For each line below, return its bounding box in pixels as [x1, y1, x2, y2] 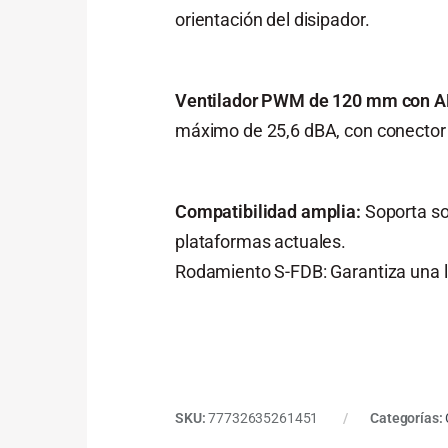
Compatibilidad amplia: [175, 201, 361, 223]
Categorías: [370, 410, 446, 427]
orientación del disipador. [175, 8, 370, 30]
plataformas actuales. [175, 231, 347, 253]
